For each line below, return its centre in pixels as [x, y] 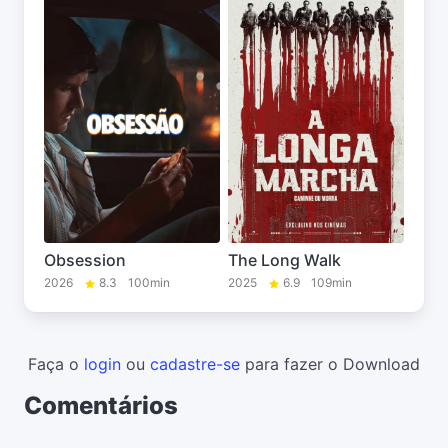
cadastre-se [195, 364]
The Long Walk [284, 260]
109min [331, 283]
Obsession [85, 260]
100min [149, 283]
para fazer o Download [330, 364]
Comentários [101, 406]
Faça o [56, 364]
